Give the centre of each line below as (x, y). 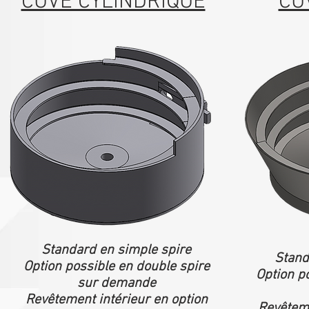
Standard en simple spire (116, 250)
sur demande (116, 283)
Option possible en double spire (116, 267)
